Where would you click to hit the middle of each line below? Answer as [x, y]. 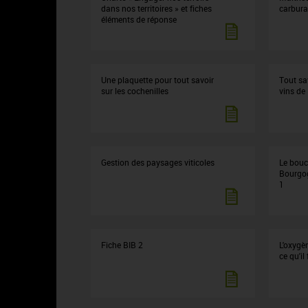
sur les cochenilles [135, 91]
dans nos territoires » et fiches [156, 8]
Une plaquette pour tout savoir [157, 80]
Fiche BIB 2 [122, 245]
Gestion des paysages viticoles [158, 162]
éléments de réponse [139, 19]
